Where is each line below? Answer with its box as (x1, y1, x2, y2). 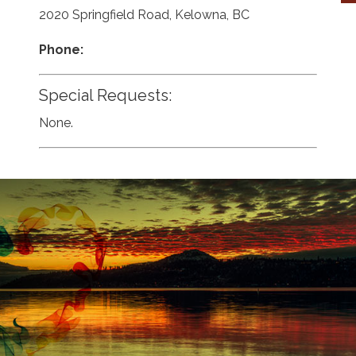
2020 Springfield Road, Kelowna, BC (38, 6, 250, 22)
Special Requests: (38, 85, 172, 105)
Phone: (38, 41, 83, 57)
